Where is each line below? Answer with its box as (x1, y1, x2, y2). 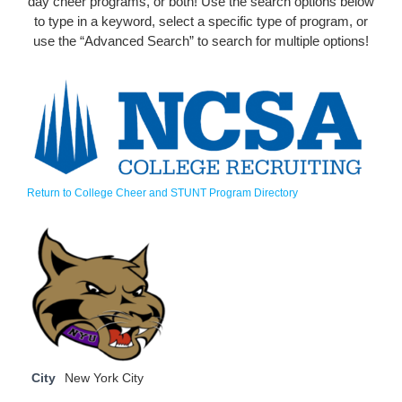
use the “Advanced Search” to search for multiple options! (33, 33, 369, 49)
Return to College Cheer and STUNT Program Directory (27, 186, 298, 199)
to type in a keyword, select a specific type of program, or (34, 13, 368, 30)
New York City (65, 371, 144, 385)
